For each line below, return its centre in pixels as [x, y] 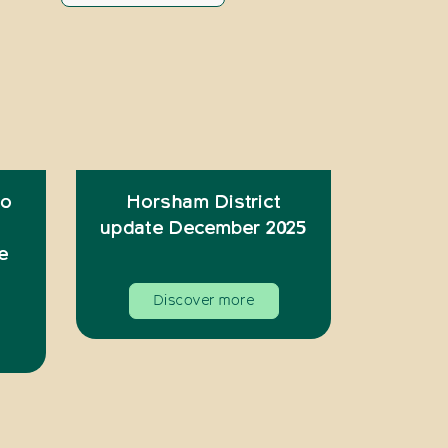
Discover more [203, 300]
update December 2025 [203, 228]
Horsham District [203, 202]
